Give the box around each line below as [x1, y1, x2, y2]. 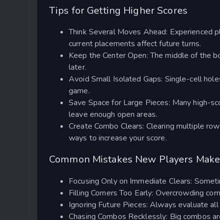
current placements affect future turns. [69, 38, 201, 50]
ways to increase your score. [69, 133, 167, 144]
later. [69, 62, 86, 73]
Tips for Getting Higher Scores [49, 3, 188, 17]
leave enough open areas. [69, 109, 158, 120]
